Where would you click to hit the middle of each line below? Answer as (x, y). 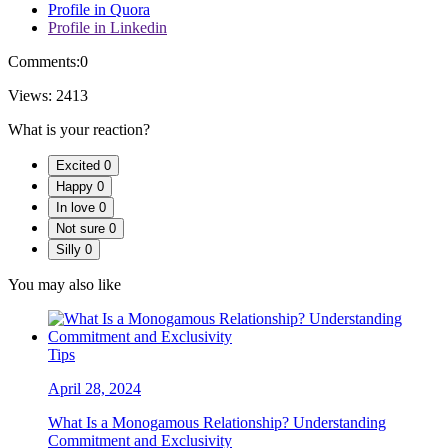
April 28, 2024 (94, 389)
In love (75, 208)
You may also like (64, 285)
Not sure (80, 229)
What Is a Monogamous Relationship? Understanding (217, 423)
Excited (78, 166)
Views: (30, 96)
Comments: (44, 62)
